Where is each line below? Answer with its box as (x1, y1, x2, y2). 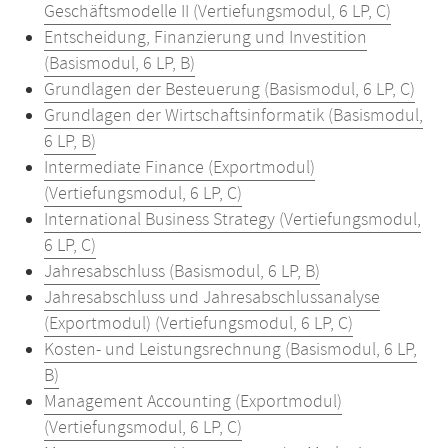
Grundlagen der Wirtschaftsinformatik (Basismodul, (44, 104, 423, 128)
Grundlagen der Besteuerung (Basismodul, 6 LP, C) (44, 78, 415, 102)
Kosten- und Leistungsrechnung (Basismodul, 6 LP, (44, 338, 417, 362)
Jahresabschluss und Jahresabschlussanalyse (44, 286, 380, 310)
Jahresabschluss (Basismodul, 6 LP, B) (44, 260, 320, 284)
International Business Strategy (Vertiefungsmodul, (44, 208, 421, 232)
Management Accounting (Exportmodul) (44, 390, 342, 414)
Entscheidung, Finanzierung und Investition (44, 26, 367, 50)
